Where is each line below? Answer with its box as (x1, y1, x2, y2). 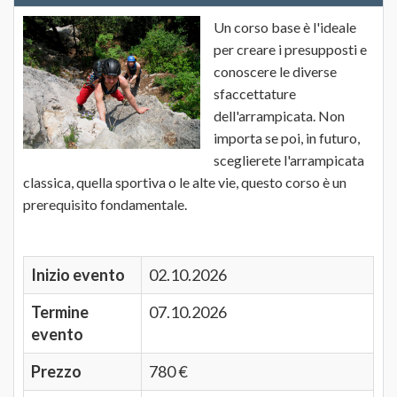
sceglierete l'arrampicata (214, 152, 364, 168)
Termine (31, 302, 89, 322)
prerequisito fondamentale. (23, 196, 187, 213)
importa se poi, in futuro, (214, 129, 360, 146)
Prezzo (31, 362, 82, 381)
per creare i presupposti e (214, 41, 367, 58)
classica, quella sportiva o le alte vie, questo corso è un (23, 174, 346, 191)
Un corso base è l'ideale (214, 19, 356, 35)
